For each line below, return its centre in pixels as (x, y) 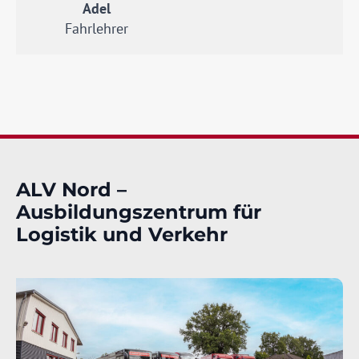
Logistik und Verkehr (122, 235)
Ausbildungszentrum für (139, 212)
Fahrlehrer (96, 29)
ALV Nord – (71, 190)
